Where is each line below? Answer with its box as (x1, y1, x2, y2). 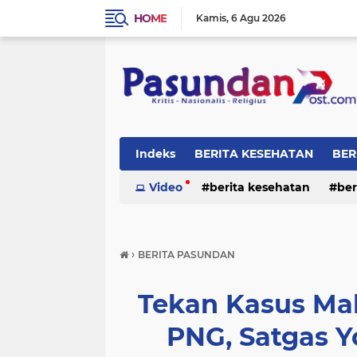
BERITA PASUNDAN (138, 249, 235, 261)
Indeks (135, 147, 175, 161)
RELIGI (135, 180, 174, 194)
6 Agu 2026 (231, 12, 286, 24)
